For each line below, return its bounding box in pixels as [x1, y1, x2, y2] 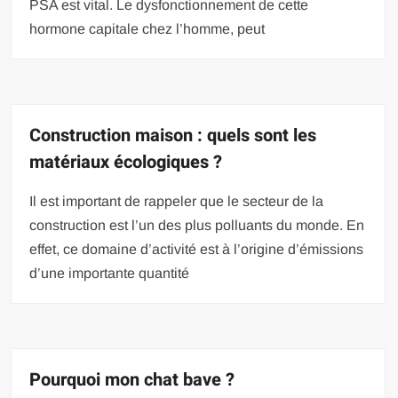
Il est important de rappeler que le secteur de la [29, 193, 324, 209]
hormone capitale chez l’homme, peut [29, 20, 266, 36]
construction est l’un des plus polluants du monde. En [29, 217, 365, 233]
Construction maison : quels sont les [29, 122, 317, 148]
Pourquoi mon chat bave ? [29, 366, 235, 393]
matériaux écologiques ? [29, 148, 223, 175]
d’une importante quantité [29, 265, 190, 281]
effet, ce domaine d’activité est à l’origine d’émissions [29, 241, 364, 257]
